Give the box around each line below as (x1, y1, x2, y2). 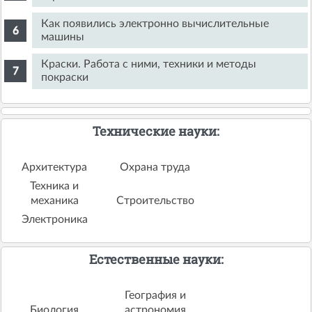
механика (30, 194, 79, 206)
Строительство (116, 194, 194, 206)
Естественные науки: (88, 250, 224, 267)
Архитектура (22, 161, 88, 173)
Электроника (21, 213, 88, 225)
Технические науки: (93, 122, 219, 139)
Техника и (30, 180, 79, 192)
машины (41, 31, 85, 42)
